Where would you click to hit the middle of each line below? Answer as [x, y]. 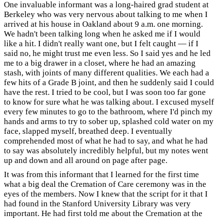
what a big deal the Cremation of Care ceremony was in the [105, 184]
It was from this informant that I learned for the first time [101, 174]
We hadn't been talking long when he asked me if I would [102, 34]
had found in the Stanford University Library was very [97, 203]
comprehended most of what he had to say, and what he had [106, 141]
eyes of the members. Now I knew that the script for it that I [106, 194]
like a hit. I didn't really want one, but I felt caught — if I [101, 44]
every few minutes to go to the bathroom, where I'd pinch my [108, 112]
